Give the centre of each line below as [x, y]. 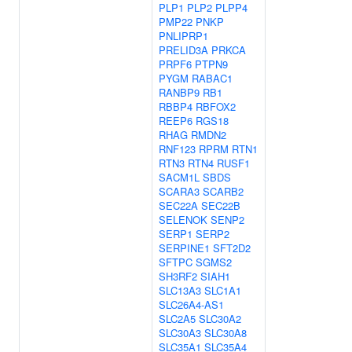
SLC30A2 [220, 319]
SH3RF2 [178, 276]
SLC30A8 [225, 333]
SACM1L [179, 177]
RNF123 [177, 149]
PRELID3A [183, 50]
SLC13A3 [180, 290]
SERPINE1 [184, 248]
